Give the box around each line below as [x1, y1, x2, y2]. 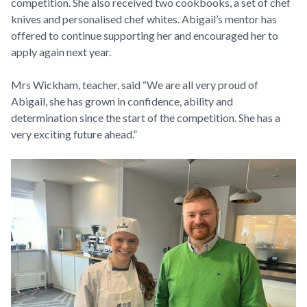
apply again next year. [11, 45, 117, 58]
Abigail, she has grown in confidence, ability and [11, 94, 233, 108]
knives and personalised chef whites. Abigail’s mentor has [11, 12, 277, 25]
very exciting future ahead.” [11, 127, 141, 140]
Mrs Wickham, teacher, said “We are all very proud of [11, 77, 258, 91]
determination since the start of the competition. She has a [11, 110, 280, 124]
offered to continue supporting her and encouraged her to [11, 28, 278, 42]
